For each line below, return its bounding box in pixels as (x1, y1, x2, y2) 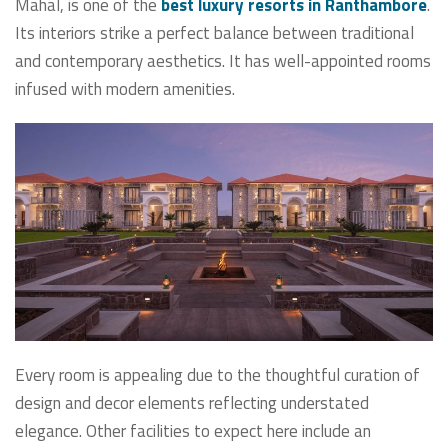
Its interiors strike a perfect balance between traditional (15, 19, 414, 46)
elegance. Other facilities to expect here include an (15, 417, 371, 444)
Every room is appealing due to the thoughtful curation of (15, 361, 420, 388)
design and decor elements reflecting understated (15, 389, 369, 416)
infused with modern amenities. (15, 75, 239, 102)
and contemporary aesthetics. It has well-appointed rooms (15, 47, 431, 74)
